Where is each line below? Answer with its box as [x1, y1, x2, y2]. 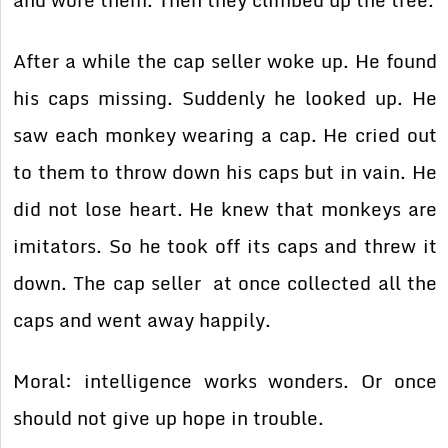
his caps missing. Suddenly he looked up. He [13, 83, 437, 114]
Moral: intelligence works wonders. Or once [13, 366, 437, 397]
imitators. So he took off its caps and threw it [13, 231, 437, 262]
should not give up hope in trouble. [13, 403, 325, 434]
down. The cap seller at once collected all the [13, 268, 437, 299]
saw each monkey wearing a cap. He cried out [13, 120, 437, 151]
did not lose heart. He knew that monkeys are [13, 194, 437, 225]
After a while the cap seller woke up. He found [13, 46, 437, 77]
